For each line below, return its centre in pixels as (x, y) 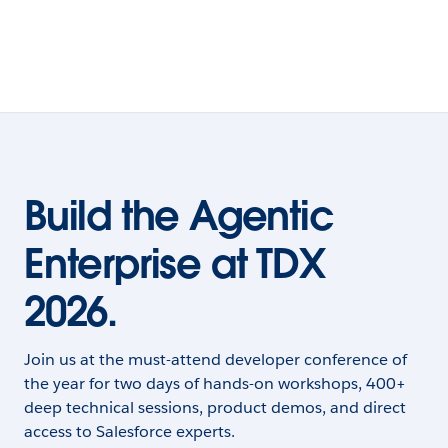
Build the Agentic (179, 216)
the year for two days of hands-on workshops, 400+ (215, 383)
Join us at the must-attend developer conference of (215, 359)
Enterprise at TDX (174, 264)
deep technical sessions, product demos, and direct (215, 407)
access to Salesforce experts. (129, 431)
